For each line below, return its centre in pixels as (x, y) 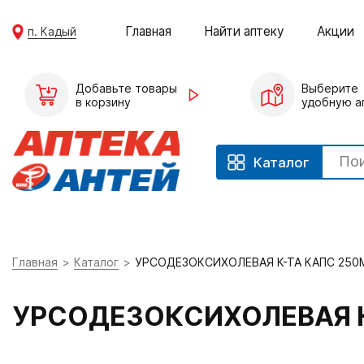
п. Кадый (52, 31)
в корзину (103, 102)
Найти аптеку (245, 31)
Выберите (329, 88)
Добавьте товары (126, 88)
